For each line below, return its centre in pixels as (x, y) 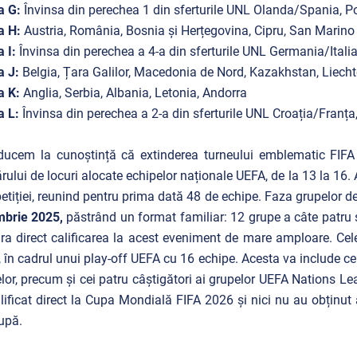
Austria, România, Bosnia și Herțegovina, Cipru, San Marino (189, 31)
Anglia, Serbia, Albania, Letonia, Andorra (135, 93)
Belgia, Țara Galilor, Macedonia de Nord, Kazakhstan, (172, 72)
